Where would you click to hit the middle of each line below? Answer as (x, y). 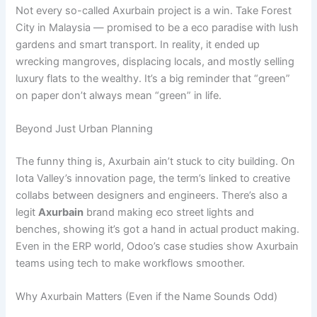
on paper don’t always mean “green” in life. (119, 95)
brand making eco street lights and (169, 213)
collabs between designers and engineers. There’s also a (152, 196)
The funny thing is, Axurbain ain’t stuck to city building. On (156, 162)
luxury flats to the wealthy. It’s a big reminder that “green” (153, 78)
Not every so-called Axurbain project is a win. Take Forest (154, 10)
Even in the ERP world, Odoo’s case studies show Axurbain (157, 247)
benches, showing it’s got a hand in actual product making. (158, 230)
